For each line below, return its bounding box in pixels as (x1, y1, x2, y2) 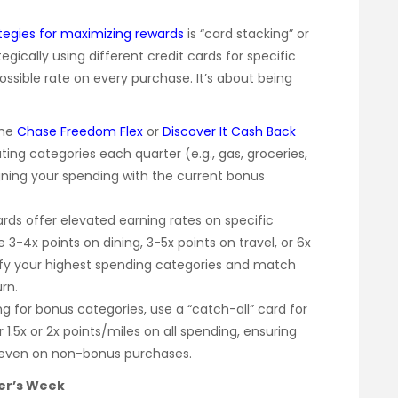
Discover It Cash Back (163, 123, 296, 141)
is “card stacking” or (184, 25, 309, 44)
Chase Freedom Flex (17, 123, 143, 141)
